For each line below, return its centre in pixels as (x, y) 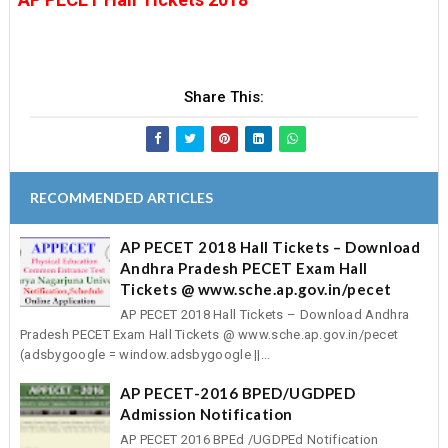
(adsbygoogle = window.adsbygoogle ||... (145, 355)
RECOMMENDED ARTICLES (121, 197)
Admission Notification (206, 414)
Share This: (223, 96)
